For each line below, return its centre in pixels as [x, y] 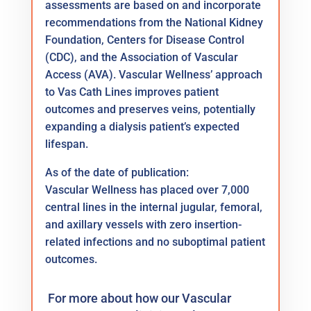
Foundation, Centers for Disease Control [144, 40]
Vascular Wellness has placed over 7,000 [147, 190]
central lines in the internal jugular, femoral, [153, 207]
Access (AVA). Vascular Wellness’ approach [153, 74]
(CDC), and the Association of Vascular [141, 57]
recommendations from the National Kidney [154, 22]
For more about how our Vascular [139, 298]
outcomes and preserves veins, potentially [150, 109]
